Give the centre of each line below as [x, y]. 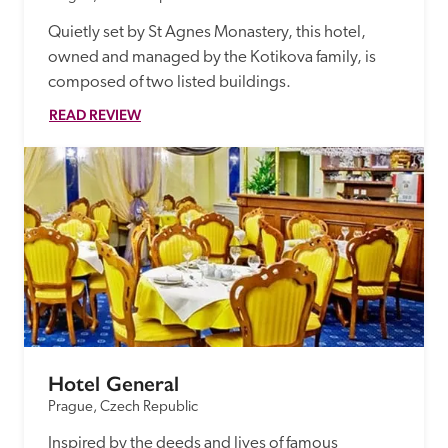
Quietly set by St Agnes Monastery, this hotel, [207, 32]
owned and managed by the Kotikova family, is [212, 57]
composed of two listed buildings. [169, 82]
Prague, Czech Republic [123, 407]
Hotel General [113, 383]
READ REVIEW [95, 114]
